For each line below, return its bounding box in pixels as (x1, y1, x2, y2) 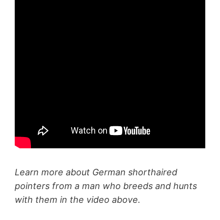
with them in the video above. (15, 194, 140, 205)
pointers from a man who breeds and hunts (15, 180, 197, 191)
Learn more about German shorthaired (15, 166, 177, 177)
